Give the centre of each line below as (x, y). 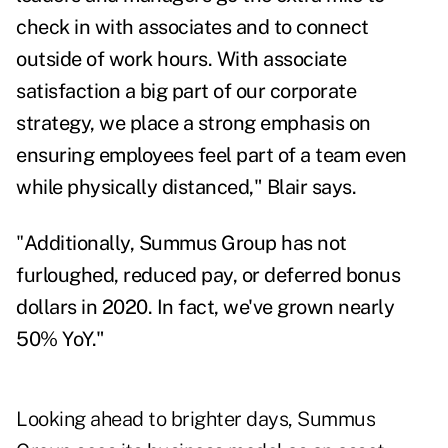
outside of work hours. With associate (181, 59)
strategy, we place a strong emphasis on (193, 123)
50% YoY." (60, 339)
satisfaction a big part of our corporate (186, 91)
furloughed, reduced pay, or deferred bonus (208, 275)
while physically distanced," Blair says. (186, 187)
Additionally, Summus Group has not (185, 243)
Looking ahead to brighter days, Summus (195, 419)
